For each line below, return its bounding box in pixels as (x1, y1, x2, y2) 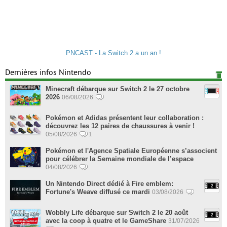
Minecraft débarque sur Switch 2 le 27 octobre (46, 85, 190, 93)
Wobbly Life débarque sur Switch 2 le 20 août (46, 209, 188, 217)
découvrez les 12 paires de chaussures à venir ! (46, 122, 195, 130)
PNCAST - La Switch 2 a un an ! (66, 49, 161, 57)
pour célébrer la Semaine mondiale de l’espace (46, 155, 194, 163)
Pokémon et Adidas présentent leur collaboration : (46, 114, 204, 122)
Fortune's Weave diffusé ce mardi (46, 188, 150, 196)
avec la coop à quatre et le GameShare (46, 217, 166, 225)
